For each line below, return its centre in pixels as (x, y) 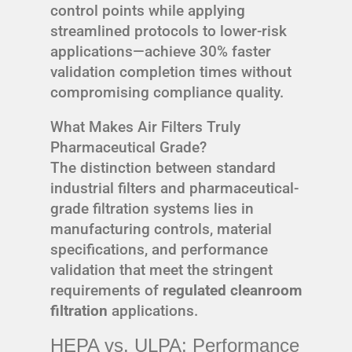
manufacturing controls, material (161, 229)
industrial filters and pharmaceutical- (174, 188)
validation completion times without (171, 71)
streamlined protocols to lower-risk (169, 31)
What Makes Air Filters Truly (145, 126)
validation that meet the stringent (161, 269)
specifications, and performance (159, 249)
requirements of (106, 290)
